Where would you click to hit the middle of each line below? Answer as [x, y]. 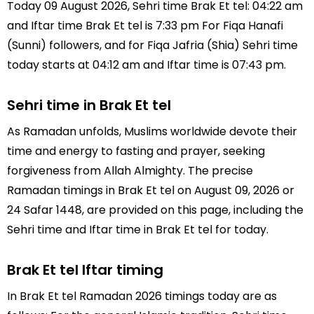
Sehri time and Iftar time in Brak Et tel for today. [138, 229]
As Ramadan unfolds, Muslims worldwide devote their [152, 131]
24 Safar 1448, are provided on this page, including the [155, 210]
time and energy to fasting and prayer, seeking [136, 151]
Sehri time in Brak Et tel [89, 105]
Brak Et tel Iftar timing [85, 269]
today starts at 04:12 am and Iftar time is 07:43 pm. [146, 65]
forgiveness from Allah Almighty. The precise [130, 170]
